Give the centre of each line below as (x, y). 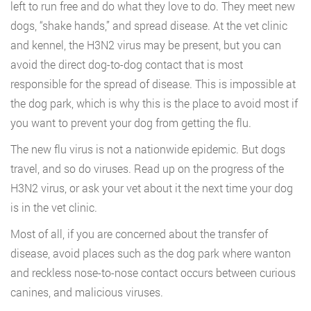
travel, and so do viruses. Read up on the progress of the (147, 168)
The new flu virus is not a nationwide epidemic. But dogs (148, 149)
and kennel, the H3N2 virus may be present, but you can (146, 45)
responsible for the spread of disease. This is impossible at (153, 84)
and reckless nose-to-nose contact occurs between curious (153, 272)
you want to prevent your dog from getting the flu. (131, 123)
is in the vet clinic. (54, 207)
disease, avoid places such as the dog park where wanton (151, 253)
